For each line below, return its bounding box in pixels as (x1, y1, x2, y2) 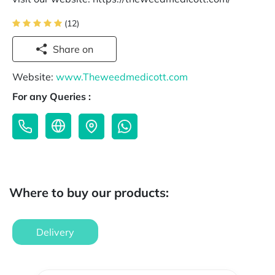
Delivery (36, 226, 74, 239)
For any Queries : (12, 90, 91, 103)
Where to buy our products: (9, 185, 169, 201)
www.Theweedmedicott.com (56, 71, 188, 83)
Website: (12, 71, 56, 83)
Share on (82, 43, 93, 55)
